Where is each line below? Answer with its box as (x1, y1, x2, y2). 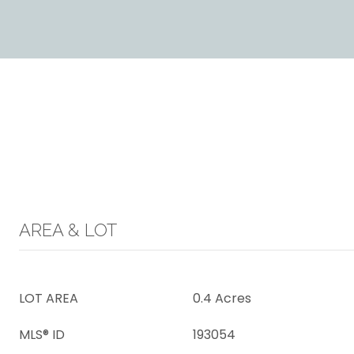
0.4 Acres (193, 289, 251, 307)
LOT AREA (19, 289, 78, 307)
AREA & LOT (19, 220, 117, 240)
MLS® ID (19, 326, 65, 344)
